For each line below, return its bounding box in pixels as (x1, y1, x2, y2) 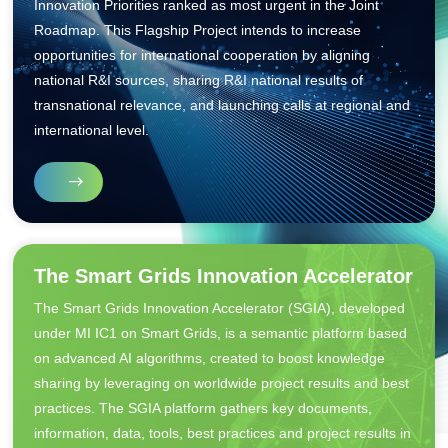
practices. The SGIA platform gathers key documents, (34, 400, 373, 417)
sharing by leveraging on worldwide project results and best (34, 375, 410, 392)
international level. (34, 121, 150, 138)
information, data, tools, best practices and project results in (34, 425, 412, 442)
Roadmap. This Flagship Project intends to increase (34, 21, 362, 38)
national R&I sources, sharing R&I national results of (34, 71, 364, 88)
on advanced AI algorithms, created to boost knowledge (34, 350, 386, 367)
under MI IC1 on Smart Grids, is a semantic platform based (34, 325, 408, 342)
